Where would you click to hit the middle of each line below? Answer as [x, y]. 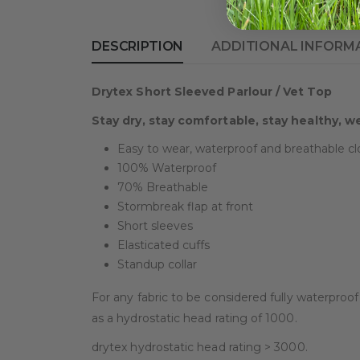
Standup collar [157, 265]
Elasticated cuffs [164, 245]
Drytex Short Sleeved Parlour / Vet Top [212, 92]
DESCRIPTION [138, 47]
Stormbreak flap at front [185, 207]
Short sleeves [155, 226]
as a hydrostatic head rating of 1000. [194, 319]
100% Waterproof [167, 168]
